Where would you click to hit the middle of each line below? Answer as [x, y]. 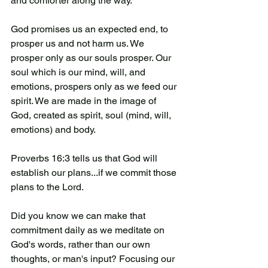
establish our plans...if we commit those [95, 172]
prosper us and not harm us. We [79, 43]
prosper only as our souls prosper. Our [92, 57]
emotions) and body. [54, 129]
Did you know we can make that [79, 215]
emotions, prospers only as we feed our [95, 86]
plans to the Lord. [48, 187]
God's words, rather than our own [82, 244]
